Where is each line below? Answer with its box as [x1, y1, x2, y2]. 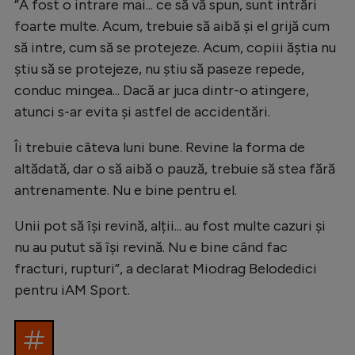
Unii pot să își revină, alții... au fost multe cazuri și [14, 216, 326, 235]
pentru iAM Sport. [14, 281, 130, 299]
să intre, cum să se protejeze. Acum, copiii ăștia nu [14, 38, 336, 56]
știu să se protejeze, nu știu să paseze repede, [14, 59, 304, 78]
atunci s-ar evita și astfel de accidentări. [14, 102, 270, 120]
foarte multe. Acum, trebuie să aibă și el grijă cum [14, 17, 330, 35]
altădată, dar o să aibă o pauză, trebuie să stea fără [14, 159, 335, 177]
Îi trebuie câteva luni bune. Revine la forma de [14, 138, 305, 156]
